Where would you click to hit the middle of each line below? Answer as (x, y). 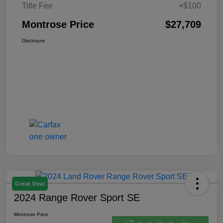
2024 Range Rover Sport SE (77, 198)
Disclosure (34, 41)
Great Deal (30, 184)
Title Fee (37, 6)
